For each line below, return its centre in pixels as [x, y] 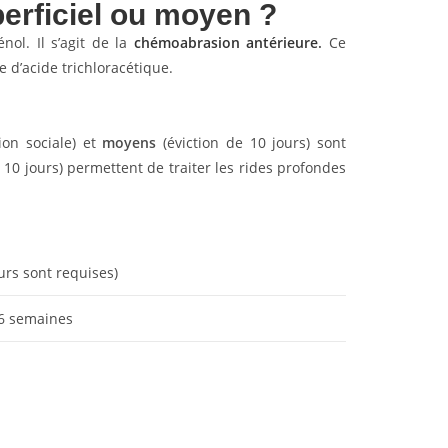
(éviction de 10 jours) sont [251, 142]
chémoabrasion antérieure [226, 42]
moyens [129, 142]
